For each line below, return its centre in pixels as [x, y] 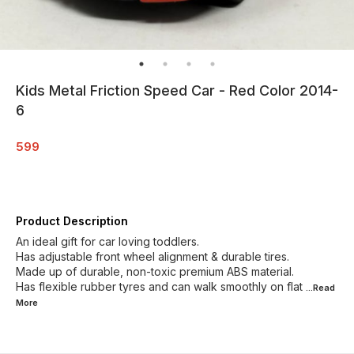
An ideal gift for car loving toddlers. [107, 241]
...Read [320, 287]
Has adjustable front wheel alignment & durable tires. [153, 256]
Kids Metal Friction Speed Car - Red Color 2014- [177, 90]
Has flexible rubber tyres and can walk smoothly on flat [159, 286]
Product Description [72, 220]
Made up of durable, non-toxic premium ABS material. [155, 271]
